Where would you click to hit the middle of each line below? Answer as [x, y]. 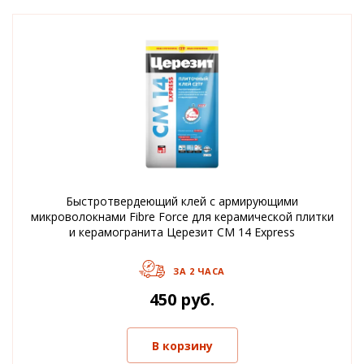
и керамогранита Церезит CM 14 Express [182, 232]
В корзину [182, 345]
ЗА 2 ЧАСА [199, 271]
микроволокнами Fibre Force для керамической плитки [182, 217]
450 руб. [182, 299]
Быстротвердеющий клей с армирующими [182, 201]
